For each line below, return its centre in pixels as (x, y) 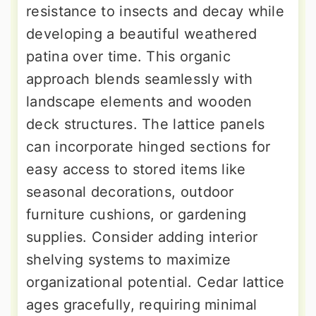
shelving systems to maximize (129, 260)
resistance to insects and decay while (156, 12)
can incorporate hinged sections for (148, 147)
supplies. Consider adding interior (142, 237)
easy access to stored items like (136, 170)
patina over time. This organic (128, 57)
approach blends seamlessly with (140, 79)
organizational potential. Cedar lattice (156, 282)
